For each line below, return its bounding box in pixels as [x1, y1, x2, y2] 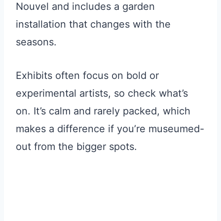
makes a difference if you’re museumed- [16, 122, 204, 135]
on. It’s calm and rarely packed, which [16, 105, 190, 117]
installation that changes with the [16, 18, 171, 30]
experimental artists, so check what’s [16, 87, 188, 99]
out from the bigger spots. [16, 140, 137, 152]
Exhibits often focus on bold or [16, 69, 159, 81]
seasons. [16, 36, 57, 48]
